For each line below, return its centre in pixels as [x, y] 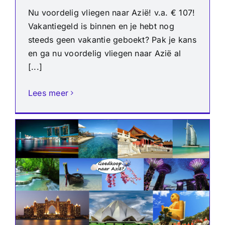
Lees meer [48, 93]
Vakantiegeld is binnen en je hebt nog [101, 26]
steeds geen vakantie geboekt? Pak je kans [112, 40]
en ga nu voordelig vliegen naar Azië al [105, 53]
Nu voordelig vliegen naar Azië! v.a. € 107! [112, 13]
